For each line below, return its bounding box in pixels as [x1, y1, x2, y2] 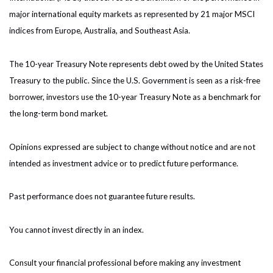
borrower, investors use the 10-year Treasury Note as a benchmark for [9, 92, 261, 102]
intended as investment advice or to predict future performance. [9, 158, 238, 169]
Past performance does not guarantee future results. [9, 191, 195, 202]
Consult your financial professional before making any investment [9, 258, 241, 268]
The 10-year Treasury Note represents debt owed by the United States [9, 58, 263, 69]
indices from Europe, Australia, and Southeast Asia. [9, 26, 190, 36]
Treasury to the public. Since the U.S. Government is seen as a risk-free [9, 76, 260, 86]
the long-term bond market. [9, 108, 108, 119]
